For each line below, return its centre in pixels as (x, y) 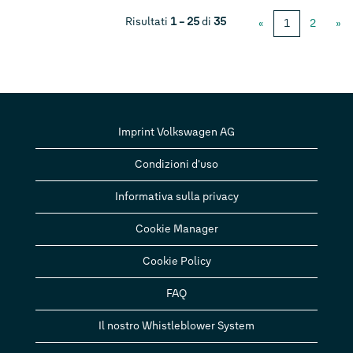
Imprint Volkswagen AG (176, 132)
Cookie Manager (176, 229)
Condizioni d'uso (176, 164)
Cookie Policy (176, 261)
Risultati (148, 22)
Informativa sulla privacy (176, 197)
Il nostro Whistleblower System (176, 326)
